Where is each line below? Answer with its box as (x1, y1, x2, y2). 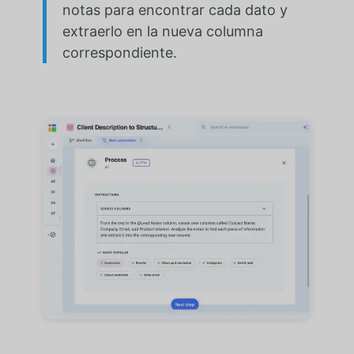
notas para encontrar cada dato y (62, 2, 288, 19)
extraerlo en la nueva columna (62, 23, 263, 40)
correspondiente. (62, 44, 177, 62)
